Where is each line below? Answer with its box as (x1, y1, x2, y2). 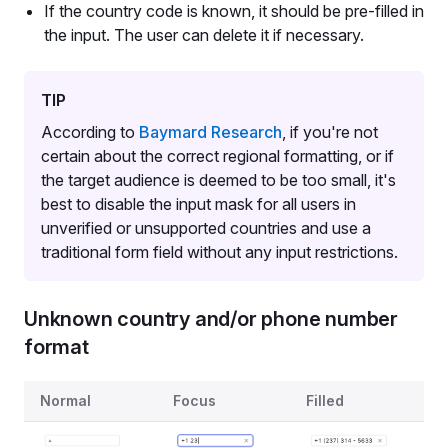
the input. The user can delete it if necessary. (44, 25, 364, 45)
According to (41, 122, 139, 142)
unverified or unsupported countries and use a (41, 218, 371, 238)
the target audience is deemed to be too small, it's (41, 170, 396, 190)
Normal (40, 392, 91, 409)
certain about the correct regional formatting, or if (41, 146, 394, 166)
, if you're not (282, 122, 378, 142)
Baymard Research (139, 122, 282, 142)
